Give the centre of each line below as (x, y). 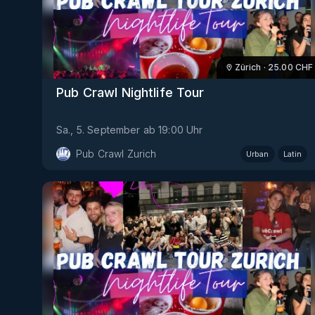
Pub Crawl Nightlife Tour (130, 93)
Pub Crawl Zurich (116, 154)
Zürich (248, 67)
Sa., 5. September (98, 130)
